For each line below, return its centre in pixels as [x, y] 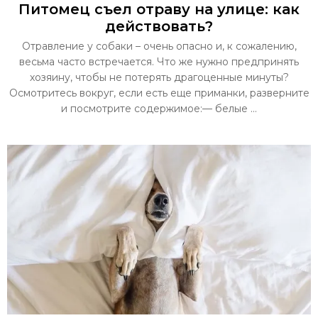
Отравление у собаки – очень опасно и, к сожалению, [159, 46]
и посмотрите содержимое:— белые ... [159, 108]
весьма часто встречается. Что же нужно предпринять [159, 61]
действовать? [159, 26]
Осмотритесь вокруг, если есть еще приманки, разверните [159, 93]
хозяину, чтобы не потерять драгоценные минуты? [159, 77]
